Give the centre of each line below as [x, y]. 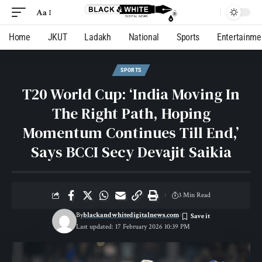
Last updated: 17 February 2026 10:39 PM [133, 227]
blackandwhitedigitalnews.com [131, 215]
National [144, 37]
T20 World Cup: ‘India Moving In [131, 94]
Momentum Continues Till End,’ [131, 133]
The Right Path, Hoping [131, 113]
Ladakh [98, 37]
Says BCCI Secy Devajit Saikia [131, 152]
